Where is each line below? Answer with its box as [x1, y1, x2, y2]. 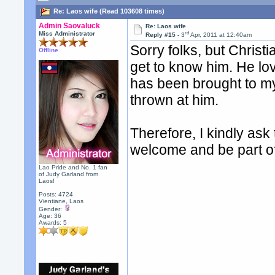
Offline [39, 47, 59, 53]
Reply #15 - [145, 31, 182, 39]
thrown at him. [130, 92, 219, 109]
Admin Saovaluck [39, 21, 101, 30]
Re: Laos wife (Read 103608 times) [52, 7, 165, 15]
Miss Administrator [39, 30, 96, 37]
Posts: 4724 [39, 191, 74, 198]
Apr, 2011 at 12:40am [189, 31, 252, 39]
